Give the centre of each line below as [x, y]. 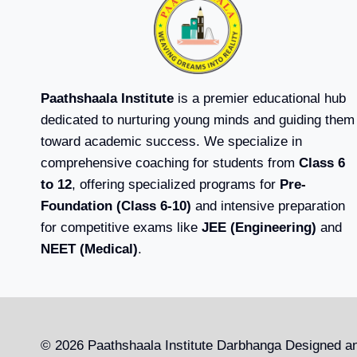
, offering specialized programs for [176, 184]
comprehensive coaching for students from [170, 163]
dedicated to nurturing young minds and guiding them [198, 120]
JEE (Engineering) [259, 228]
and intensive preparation [268, 206]
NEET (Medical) [89, 249]
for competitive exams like [121, 228]
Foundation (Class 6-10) [116, 206]
